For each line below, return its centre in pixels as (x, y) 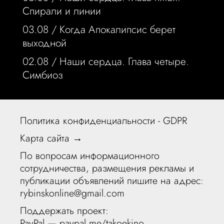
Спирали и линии (61, 11)
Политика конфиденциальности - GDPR (104, 121)
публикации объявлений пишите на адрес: (112, 181)
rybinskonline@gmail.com (72, 193)
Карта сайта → (51, 138)
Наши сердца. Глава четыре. (124, 62)
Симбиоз (42, 75)
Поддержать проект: (64, 211)
